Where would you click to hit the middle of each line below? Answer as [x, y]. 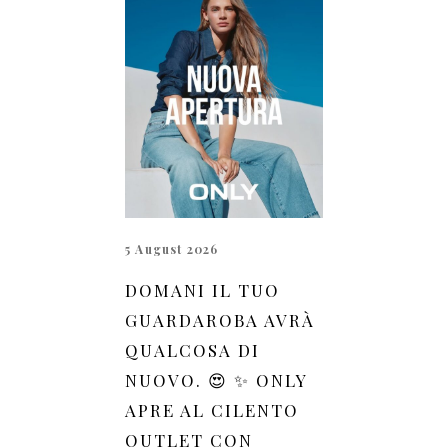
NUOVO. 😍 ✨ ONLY [216, 379]
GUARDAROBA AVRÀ [220, 319]
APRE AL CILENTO [212, 409]
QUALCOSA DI [192, 349]
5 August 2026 [172, 248]
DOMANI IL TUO [202, 289]
